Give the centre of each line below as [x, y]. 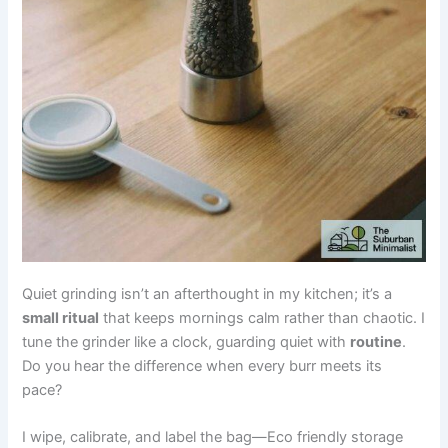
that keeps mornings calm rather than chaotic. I [262, 317]
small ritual [61, 317]
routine [376, 341]
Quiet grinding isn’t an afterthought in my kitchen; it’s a [207, 293]
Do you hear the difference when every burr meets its [202, 365]
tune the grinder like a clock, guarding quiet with [186, 341]
